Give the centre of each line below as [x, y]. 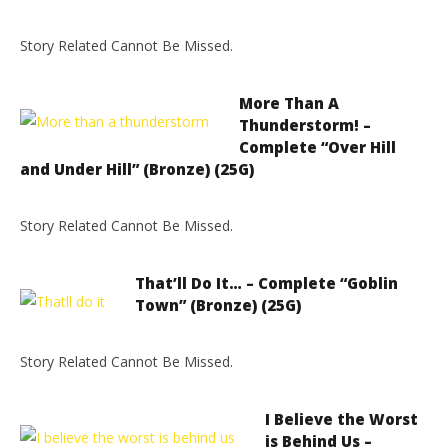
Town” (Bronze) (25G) [218, 305]
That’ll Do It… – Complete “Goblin [266, 283]
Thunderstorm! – [305, 125]
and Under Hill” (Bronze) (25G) [137, 169]
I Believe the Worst [341, 419]
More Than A [289, 103]
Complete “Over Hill [317, 147]
